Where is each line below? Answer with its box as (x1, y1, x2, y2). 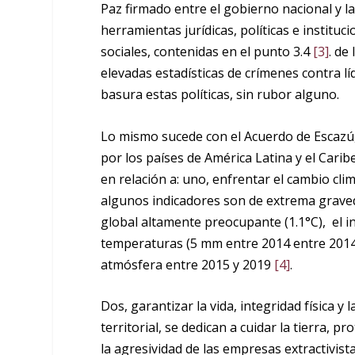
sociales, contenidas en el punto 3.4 (101, 43, 314, 61)
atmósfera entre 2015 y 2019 (101, 255, 275, 273)
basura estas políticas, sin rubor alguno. (101, 86, 340, 104)
